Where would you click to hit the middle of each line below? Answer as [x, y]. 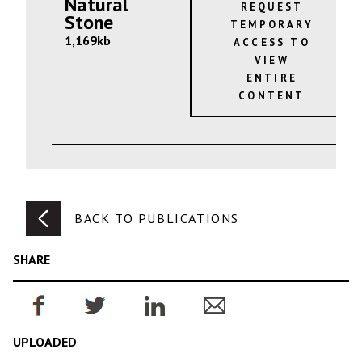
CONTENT [272, 95]
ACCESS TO [272, 42]
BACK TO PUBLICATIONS [157, 219]
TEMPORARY [272, 24]
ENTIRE [271, 78]
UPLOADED [45, 342]
